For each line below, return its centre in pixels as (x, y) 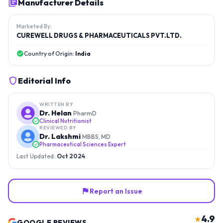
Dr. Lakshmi (60, 137)
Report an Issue (116, 191)
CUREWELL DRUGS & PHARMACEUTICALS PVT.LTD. (99, 36)
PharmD (85, 113)
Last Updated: (37, 156)
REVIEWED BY (58, 128)
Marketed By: (34, 27)
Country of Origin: (50, 54)
